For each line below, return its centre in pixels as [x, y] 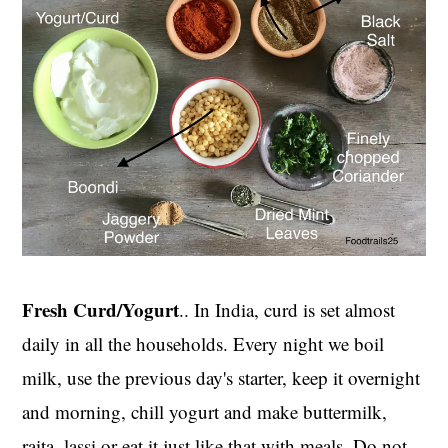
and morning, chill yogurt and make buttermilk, [205, 412]
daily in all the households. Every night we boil [203, 344]
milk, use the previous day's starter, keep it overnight [221, 378]
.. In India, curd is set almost [287, 310]
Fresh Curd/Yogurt [101, 310]
